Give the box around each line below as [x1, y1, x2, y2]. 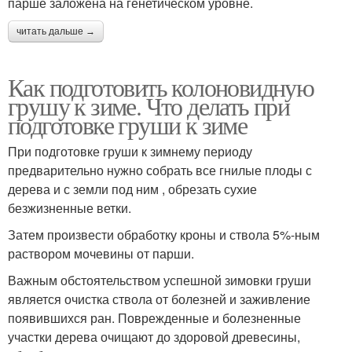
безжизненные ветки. [8, 198, 131, 217]
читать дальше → [16, 25, 95, 37]
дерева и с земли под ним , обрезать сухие [8, 179, 257, 198]
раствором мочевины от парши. [8, 244, 194, 262]
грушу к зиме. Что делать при [8, 88, 290, 123]
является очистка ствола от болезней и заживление [8, 289, 310, 308]
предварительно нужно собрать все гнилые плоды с [8, 160, 312, 179]
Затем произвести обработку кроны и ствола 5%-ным [8, 225, 320, 244]
